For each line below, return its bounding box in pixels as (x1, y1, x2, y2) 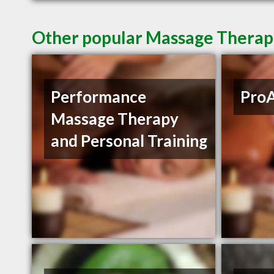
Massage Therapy (51, 109, 179, 129)
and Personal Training (51, 131, 208, 151)
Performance (51, 87, 147, 107)
